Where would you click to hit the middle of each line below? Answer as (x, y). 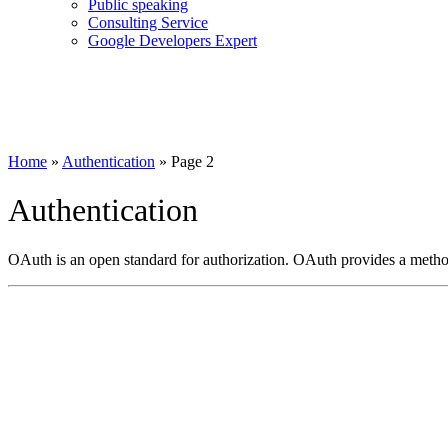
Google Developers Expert (172, 40)
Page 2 (192, 161)
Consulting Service (148, 22)
